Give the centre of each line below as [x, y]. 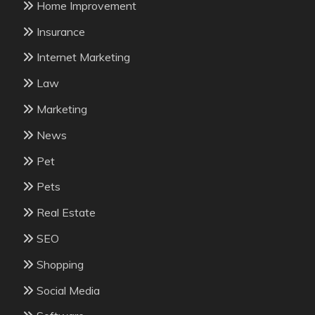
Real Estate [66, 213]
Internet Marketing [83, 57]
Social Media [68, 290]
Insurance [61, 31]
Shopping [60, 264]
